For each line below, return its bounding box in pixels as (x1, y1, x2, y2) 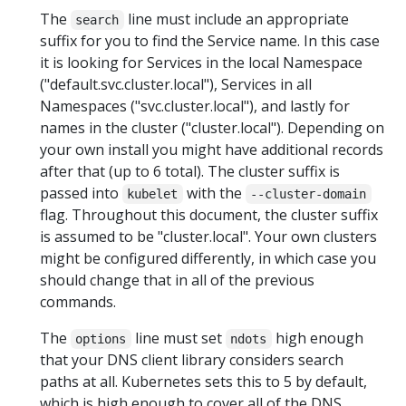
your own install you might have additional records (40, 139, 383, 159)
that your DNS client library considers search (40, 349, 343, 370)
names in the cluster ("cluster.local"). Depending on (40, 117, 384, 138)
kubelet (127, 186, 179, 201)
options (75, 331, 127, 346)
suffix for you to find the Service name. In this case (40, 30, 380, 51)
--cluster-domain (250, 186, 367, 201)
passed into (40, 182, 122, 203)
